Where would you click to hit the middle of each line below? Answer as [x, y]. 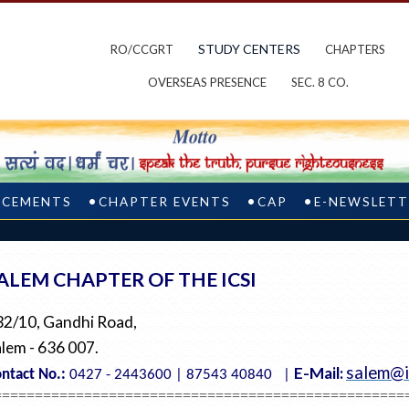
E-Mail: [320, 373]
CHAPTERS [355, 49]
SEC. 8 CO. [320, 82]
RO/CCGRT [142, 49]
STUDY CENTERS [249, 49]
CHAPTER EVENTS [165, 202]
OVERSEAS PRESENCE [207, 82]
